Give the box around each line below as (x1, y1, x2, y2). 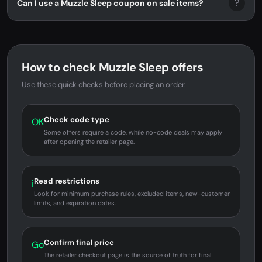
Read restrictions (34, 176, 99, 186)
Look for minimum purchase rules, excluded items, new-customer (34, 189, 230, 198)
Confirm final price (44, 237, 114, 247)
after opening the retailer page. (44, 137, 135, 146)
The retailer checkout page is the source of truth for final (44, 251, 211, 259)
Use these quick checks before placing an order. (22, 80, 186, 89)
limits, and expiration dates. (34, 199, 116, 207)
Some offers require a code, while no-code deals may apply (44, 128, 222, 136)
